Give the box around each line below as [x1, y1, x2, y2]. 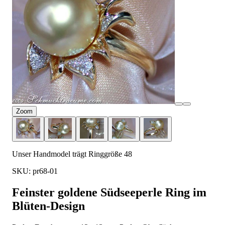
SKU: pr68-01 [12, 167, 58, 176]
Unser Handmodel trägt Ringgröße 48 [12, 150, 132, 159]
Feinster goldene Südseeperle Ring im [12, 186, 206, 199]
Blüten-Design [12, 199, 85, 213]
